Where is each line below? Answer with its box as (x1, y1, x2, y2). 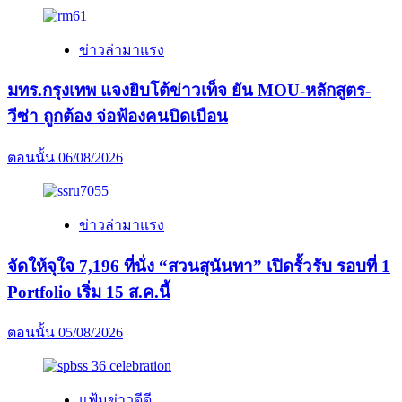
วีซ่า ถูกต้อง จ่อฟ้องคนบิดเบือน (7, 107, 228, 127)
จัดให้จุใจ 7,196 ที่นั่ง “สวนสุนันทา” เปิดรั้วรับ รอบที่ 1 (7, 256, 390, 275)
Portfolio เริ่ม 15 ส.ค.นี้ (7, 282, 170, 301)
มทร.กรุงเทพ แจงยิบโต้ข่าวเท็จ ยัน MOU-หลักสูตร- (7, 81, 371, 100)
